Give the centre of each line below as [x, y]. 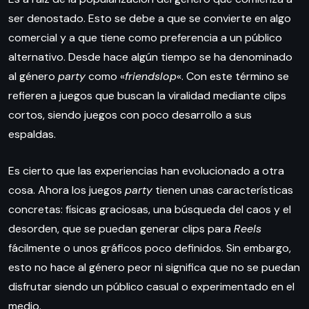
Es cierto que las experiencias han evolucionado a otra [146, 171]
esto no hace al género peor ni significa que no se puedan [154, 268]
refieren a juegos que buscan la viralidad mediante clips [147, 96]
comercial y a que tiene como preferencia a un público [145, 38]
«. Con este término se [233, 77]
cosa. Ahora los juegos [67, 190]
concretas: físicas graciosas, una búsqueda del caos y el [150, 210]
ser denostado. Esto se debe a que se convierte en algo [150, 19]
